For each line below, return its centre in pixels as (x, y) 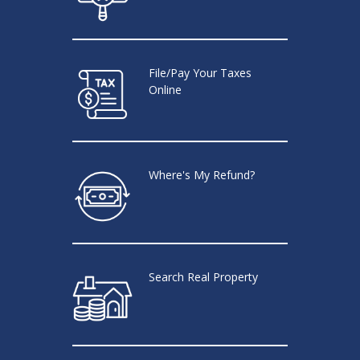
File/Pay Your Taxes (200, 72)
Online (165, 89)
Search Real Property (203, 276)
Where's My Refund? (201, 174)
